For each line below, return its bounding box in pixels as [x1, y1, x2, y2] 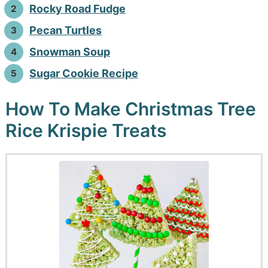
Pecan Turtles [29, 23, 102, 36]
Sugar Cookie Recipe [29, 66, 138, 80]
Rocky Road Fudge [29, 2, 126, 15]
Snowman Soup [29, 45, 110, 58]
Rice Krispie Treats [5, 119, 166, 141]
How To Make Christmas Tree [5, 98, 256, 120]
